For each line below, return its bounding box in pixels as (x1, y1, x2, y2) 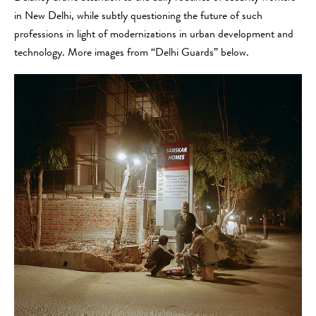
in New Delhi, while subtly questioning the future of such (14, 11, 262, 23)
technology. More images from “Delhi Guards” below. (14, 47, 249, 59)
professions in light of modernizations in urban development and (14, 29, 293, 41)
